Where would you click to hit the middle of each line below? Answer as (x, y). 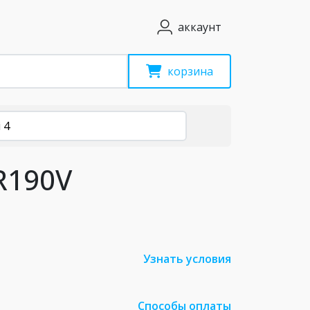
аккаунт (200, 27)
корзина (190, 71)
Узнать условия (187, 259)
